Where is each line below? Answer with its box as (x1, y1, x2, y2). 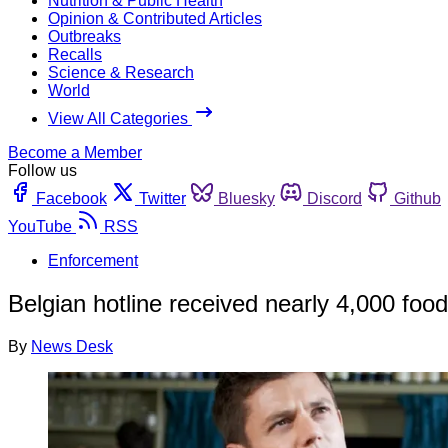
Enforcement (48, 251, 138, 269)
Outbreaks (48, 27, 121, 45)
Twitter (139, 189, 186, 207)
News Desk (31, 337, 113, 355)
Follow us (8, 161, 77, 179)
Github (394, 189, 441, 207)
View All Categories (48, 109, 192, 127)
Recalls (48, 45, 102, 63)
